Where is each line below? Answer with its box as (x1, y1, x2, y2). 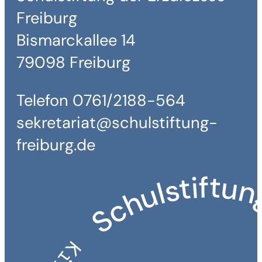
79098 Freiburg (16, 52, 130, 73)
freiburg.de (16, 135, 95, 156)
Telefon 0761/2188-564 (16, 90, 185, 111)
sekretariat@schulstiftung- (16, 112, 218, 133)
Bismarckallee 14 (16, 30, 136, 51)
